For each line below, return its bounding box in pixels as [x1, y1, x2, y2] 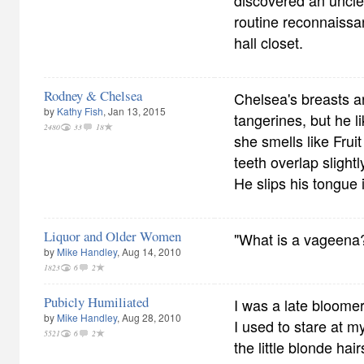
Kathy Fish [57, 104, 103, 118]
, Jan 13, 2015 [103, 104, 166, 118]
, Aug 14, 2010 [117, 245, 181, 258]
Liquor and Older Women [44, 227, 181, 245]
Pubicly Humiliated [44, 292, 149, 311]
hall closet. [234, 32, 303, 53]
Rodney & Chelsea [44, 86, 142, 105]
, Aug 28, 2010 [117, 310, 181, 324]
